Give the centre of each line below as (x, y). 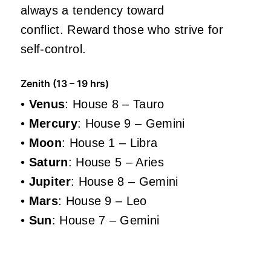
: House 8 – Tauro (115, 104)
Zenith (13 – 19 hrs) (65, 83)
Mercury (53, 123)
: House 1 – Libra (109, 142)
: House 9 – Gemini (131, 123)
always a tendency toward (93, 10)
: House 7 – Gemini (106, 220)
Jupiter (50, 181)
